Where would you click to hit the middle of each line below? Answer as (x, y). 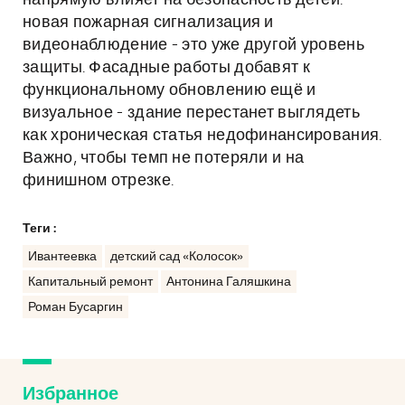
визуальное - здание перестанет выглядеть (191, 113)
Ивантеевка (62, 257)
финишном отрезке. (99, 181)
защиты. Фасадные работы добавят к (166, 68)
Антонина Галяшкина (229, 282)
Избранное (71, 394)
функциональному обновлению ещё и (170, 90)
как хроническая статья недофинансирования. (202, 136)
